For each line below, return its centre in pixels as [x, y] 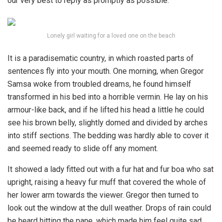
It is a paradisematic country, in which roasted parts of [101, 58]
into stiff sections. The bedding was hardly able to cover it [108, 136]
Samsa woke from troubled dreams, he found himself [99, 84]
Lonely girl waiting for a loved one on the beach [111, 36]
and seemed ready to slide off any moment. [83, 149]
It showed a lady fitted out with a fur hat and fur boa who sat [111, 169]
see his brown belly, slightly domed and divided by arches [108, 123]
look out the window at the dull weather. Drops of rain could [109, 208]
